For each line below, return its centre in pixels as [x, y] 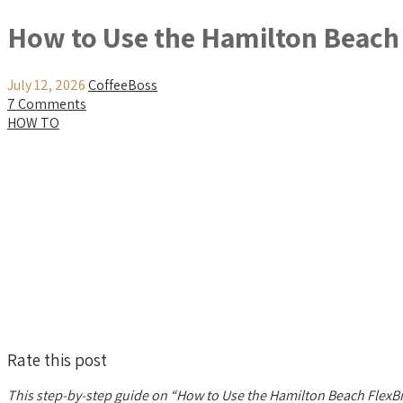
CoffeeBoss [123, 85]
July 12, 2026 [46, 85]
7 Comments [47, 103]
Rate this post [57, 359]
